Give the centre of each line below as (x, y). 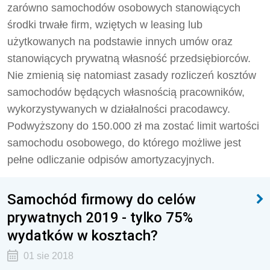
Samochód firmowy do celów (102, 199)
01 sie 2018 (48, 256)
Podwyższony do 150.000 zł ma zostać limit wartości (133, 126)
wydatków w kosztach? (83, 235)
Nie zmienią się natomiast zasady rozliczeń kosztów (132, 75)
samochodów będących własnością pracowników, (126, 92)
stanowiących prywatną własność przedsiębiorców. (129, 58)
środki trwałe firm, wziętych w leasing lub (105, 25)
